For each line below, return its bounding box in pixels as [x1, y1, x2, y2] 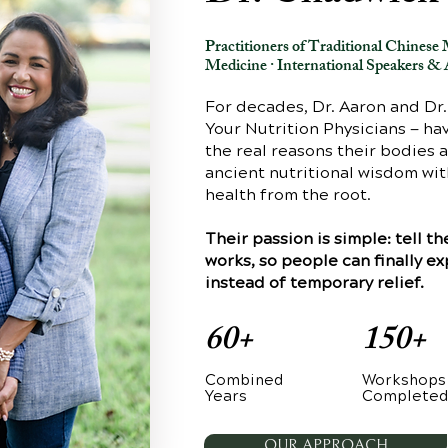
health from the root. [205, 184, 372, 207]
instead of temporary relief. [205, 272, 425, 295]
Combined [205, 370, 284, 392]
